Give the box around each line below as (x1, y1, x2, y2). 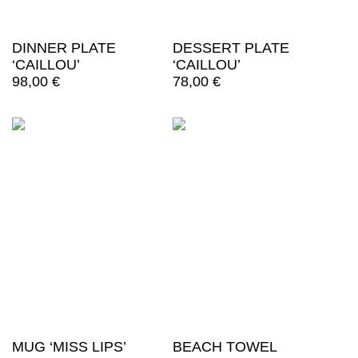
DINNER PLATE (12, 40, 116, 57)
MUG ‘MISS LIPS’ (12, 339, 126, 356)
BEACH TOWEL (172, 339, 276, 356)
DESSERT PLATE (172, 40, 289, 57)
